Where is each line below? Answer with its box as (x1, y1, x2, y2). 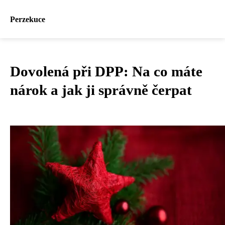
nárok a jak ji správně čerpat (10, 82, 192, 98)
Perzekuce (10, 15, 45, 24)
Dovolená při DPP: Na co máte (10, 63, 202, 79)
